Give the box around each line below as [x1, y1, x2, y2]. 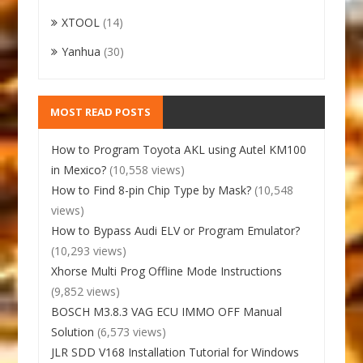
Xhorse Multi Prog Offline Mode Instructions [51, 263, 283, 279]
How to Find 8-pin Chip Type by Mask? [51, 181, 252, 198]
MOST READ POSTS [50, 104, 152, 119]
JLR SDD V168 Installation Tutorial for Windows [51, 344, 300, 360]
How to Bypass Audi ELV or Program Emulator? [51, 222, 301, 238]
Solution [51, 323, 95, 340]
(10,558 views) [109, 161, 186, 177]
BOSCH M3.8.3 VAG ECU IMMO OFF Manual [51, 303, 283, 319]
